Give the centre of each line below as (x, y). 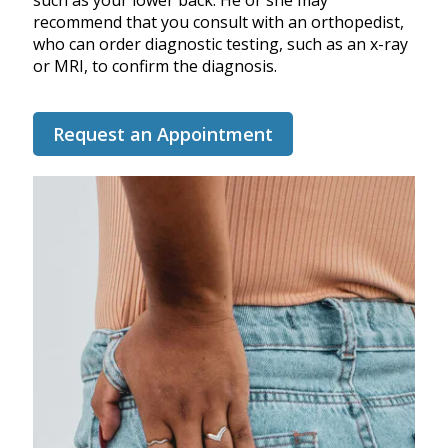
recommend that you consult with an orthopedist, (218, 22)
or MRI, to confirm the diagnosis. (155, 66)
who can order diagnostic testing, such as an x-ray (220, 44)
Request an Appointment (163, 134)
